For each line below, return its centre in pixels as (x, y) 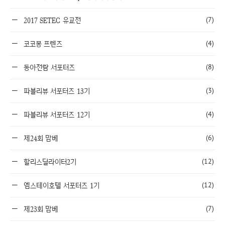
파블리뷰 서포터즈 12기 (55, 115)
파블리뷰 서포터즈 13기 (55, 91)
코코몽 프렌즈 (42, 44)
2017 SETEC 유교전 (51, 20)
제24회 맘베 (40, 138)
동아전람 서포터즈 (48, 68)
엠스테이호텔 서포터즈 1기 (60, 186)
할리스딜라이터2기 (49, 162)
